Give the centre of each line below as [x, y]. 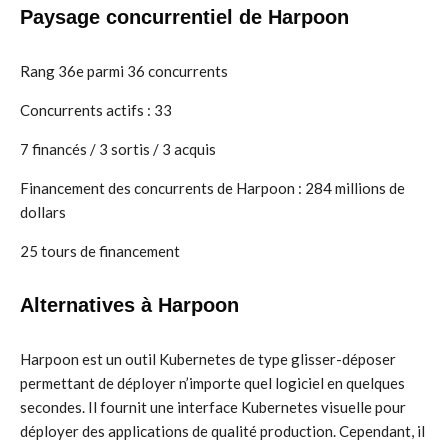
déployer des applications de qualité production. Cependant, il [222, 431]
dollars [43, 212]
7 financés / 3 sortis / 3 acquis [118, 149]
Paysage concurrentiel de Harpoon [184, 17]
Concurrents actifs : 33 [96, 110]
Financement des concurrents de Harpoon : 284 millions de [212, 188]
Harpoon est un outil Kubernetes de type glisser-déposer [208, 359]
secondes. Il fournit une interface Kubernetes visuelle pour [213, 407]
